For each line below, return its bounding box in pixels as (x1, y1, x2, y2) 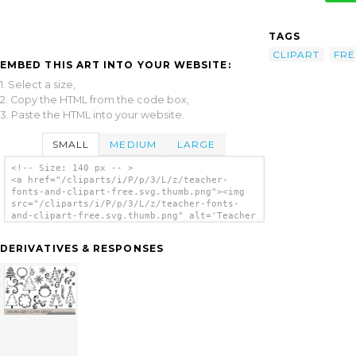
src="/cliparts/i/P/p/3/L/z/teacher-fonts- (10, 199, 239, 210)
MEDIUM (110, 137, 157, 150)
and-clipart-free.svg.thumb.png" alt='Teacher (10, 211, 256, 222)
